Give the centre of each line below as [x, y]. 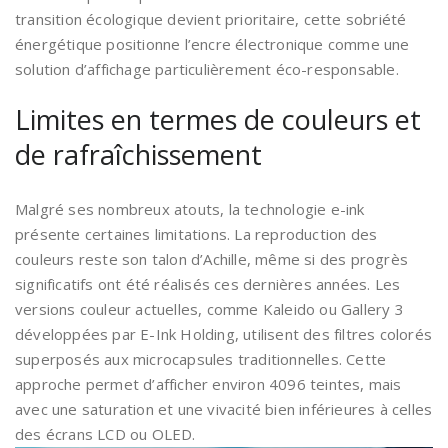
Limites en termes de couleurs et [218, 120]
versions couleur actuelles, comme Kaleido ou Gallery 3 [209, 309]
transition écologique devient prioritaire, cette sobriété [211, 19]
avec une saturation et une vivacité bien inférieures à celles [224, 409]
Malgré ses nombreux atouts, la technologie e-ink [190, 209]
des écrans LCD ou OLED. [105, 434]
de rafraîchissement [138, 155]
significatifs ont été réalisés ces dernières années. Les [208, 284]
